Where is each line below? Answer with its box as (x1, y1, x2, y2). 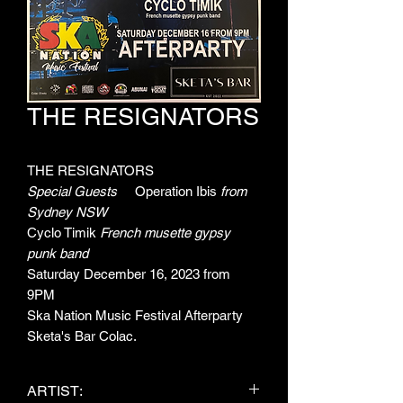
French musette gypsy (100, 225, 230, 240)
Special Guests (27, 184, 135, 199)
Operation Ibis (135, 184, 220, 199)
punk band (27, 246, 88, 261)
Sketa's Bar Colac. (27, 328, 137, 344)
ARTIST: (27, 382, 83, 399)
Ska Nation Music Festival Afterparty (27, 308, 243, 323)
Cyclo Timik (27, 225, 100, 240)
